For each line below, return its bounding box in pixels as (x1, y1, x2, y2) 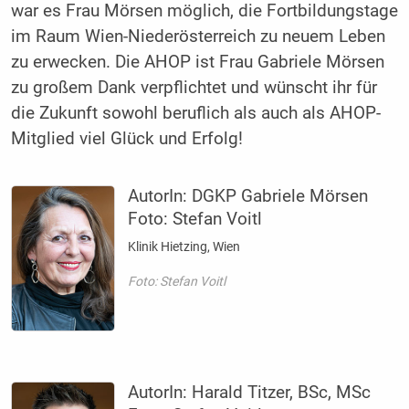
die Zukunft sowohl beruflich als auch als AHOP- (10, 102, 381, 123)
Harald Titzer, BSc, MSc (192, 383, 372, 404)
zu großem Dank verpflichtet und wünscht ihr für (10, 77, 377, 98)
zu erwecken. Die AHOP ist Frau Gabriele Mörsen (10, 51, 384, 72)
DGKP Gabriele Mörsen (192, 186, 369, 207)
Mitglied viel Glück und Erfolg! (10, 128, 243, 149)
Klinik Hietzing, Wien (128, 239, 241, 255)
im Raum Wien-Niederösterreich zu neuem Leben (10, 26, 385, 47)
